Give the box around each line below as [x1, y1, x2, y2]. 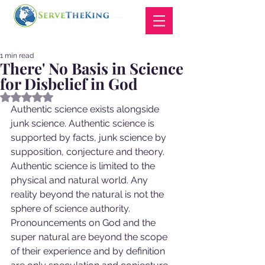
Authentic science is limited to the [11, 160, 157, 172]
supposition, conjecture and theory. [11, 146, 169, 157]
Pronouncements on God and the [11, 217, 158, 228]
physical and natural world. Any [11, 174, 150, 186]
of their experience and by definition [11, 245, 167, 257]
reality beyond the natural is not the [11, 189, 166, 200]
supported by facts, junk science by [11, 132, 169, 143]
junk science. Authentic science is [11, 118, 157, 129]
